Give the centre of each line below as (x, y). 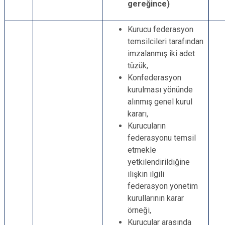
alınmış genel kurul (160, 102)
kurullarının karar (156, 198)
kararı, (138, 114)
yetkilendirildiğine (159, 162)
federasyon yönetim (163, 186)
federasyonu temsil (162, 138)
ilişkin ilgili (146, 174)
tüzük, (138, 66)
